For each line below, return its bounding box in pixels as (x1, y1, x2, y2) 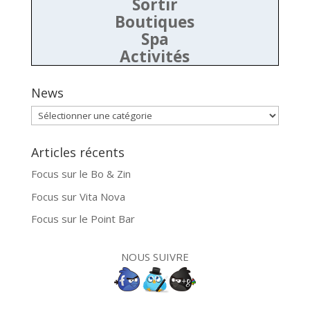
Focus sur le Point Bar (30, 212, 135, 226)
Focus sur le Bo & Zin (30, 167, 131, 181)
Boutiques (115, 11, 195, 33)
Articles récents (30, 144, 125, 161)
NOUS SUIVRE (120, 250, 189, 264)
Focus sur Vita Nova (30, 189, 125, 203)
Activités (120, 46, 190, 68)
